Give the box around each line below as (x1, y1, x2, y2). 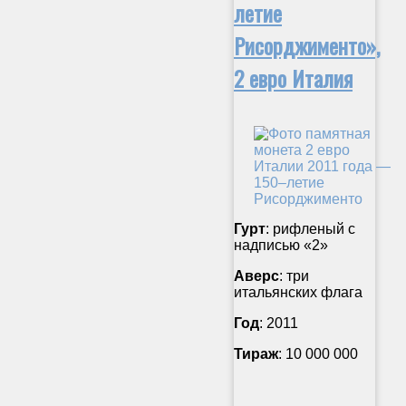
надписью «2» (234, 237, 328, 253)
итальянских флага (234, 284, 362, 300)
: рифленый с (266, 220, 355, 237)
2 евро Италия (234, 61, 353, 94)
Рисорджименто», (234, 28, 380, 62)
